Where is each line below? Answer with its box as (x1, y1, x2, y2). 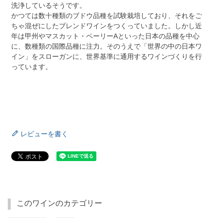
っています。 (11, 62, 52, 71)
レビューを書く (20, 129, 68, 138)
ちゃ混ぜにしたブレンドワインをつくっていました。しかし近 (11, 21, 202, 30)
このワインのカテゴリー (17, 199, 102, 207)
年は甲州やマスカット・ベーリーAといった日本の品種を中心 (11, 32, 200, 40)
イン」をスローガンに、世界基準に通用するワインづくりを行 (11, 52, 202, 60)
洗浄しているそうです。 (11, 1, 86, 9)
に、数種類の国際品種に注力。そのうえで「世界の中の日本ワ (11, 42, 202, 50)
